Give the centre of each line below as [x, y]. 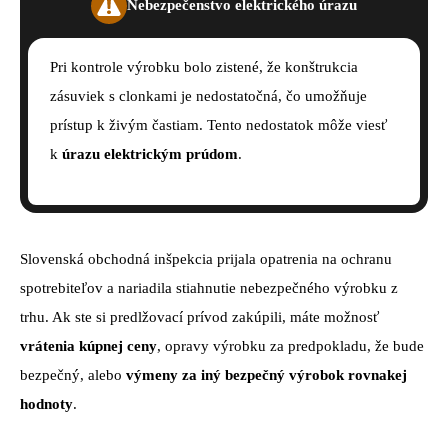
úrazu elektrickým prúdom [150, 153]
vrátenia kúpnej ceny [88, 346]
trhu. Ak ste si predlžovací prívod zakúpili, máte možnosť [199, 317]
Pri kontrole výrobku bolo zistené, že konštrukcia [204, 66]
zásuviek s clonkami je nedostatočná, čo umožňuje [208, 95]
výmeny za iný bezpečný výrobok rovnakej [266, 375]
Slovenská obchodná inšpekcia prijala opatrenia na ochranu [206, 259]
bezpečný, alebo [73, 375]
